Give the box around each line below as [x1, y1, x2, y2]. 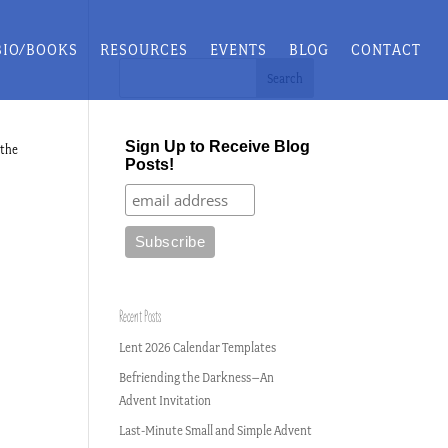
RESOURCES [100, 39, 189, 59]
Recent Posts [119, 307, 162, 327]
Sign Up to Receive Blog [124, 138, 310, 155]
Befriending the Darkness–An [119, 370, 275, 385]
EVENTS [210, 39, 268, 59]
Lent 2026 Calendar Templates [119, 340, 277, 355]
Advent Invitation [119, 393, 212, 408]
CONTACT [351, 39, 422, 59]
